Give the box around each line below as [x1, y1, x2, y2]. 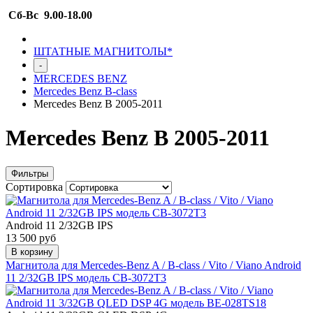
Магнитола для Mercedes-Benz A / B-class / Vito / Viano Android [6, 259, 301, 271]
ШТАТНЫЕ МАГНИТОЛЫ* [34, 45, 173, 57]
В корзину [11, 246, 53, 257]
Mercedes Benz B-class [34, 85, 137, 97]
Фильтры [11, 168, 48, 179]
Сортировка [6, 180, 66, 193]
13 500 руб [6, 231, 56, 244]
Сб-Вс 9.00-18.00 [6, 9, 92, 21]
